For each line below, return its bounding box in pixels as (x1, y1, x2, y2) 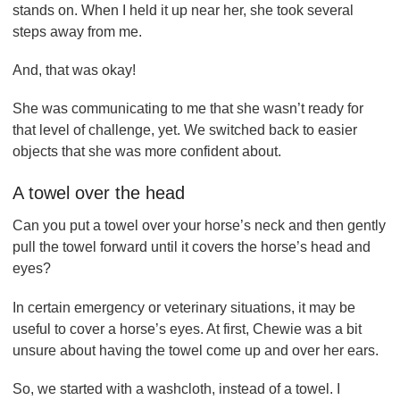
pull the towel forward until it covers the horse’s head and (12, 239, 371, 255)
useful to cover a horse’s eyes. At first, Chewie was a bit (12, 321, 362, 337)
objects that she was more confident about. (12, 144, 285, 160)
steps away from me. (12, 23, 146, 39)
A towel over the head (12, 183, 185, 204)
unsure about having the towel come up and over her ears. (12, 342, 382, 358)
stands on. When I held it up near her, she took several (12, 2, 354, 18)
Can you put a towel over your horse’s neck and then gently (12, 218, 386, 234)
